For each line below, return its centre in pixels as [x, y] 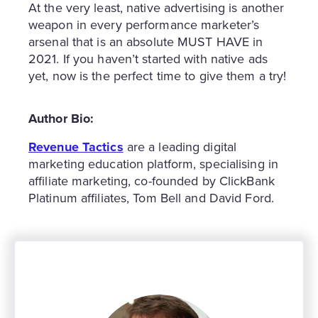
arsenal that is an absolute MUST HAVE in [146, 41]
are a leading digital [180, 146]
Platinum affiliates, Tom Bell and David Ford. [151, 197]
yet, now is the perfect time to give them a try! [158, 75]
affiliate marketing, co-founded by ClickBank [152, 180]
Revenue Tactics [76, 147]
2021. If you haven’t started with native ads [148, 58]
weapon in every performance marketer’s [144, 24]
